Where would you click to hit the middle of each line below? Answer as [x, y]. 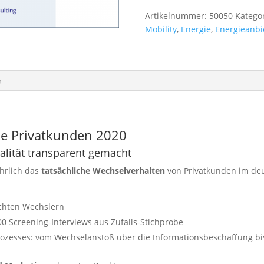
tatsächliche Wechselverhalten [103, 170]
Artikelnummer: [177, 15]
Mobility [161, 29]
